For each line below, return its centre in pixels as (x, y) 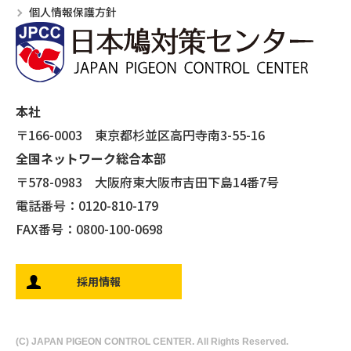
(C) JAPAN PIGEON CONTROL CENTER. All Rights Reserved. (152, 341)
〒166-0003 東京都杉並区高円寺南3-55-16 (140, 134)
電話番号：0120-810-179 (87, 205)
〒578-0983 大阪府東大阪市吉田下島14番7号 (147, 181)
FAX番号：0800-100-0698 (89, 228)
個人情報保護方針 (72, 11)
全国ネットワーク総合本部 (91, 158)
